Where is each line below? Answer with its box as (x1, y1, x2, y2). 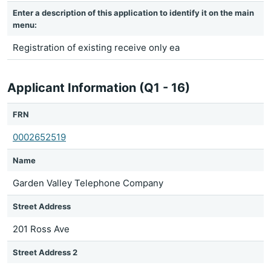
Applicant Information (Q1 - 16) (7, 80, 190, 95)
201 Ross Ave (13, 223, 70, 235)
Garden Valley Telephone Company (13, 177, 163, 189)
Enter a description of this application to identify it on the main (13, 8, 254, 18)
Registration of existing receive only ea (13, 42, 180, 53)
